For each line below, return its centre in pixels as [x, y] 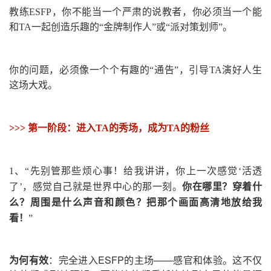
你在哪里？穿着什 [222, 187]
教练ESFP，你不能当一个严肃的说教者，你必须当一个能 [135, 12]
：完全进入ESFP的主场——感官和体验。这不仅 [155, 260]
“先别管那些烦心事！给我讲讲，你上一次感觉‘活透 [144, 171]
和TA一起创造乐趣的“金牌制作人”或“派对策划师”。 [121, 27]
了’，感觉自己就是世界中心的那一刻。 [96, 187]
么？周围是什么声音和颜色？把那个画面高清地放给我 [135, 203]
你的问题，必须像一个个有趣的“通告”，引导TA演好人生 [135, 70]
